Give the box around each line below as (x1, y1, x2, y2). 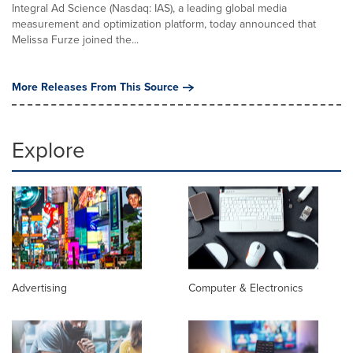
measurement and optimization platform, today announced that (12, 15, 316, 32)
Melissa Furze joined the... (12, 31, 139, 48)
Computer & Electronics (188, 279, 303, 296)
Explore (12, 133, 85, 166)
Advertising (12, 279, 67, 296)
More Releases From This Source (12, 78, 179, 95)
